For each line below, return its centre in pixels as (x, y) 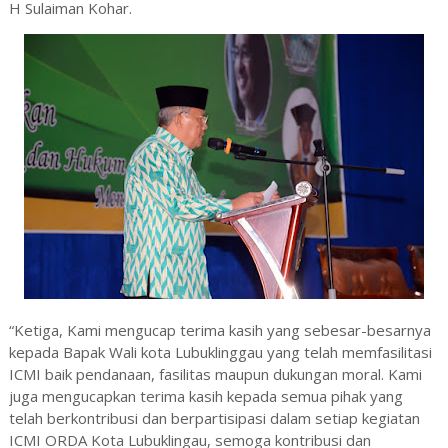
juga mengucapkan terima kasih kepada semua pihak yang (205, 396)
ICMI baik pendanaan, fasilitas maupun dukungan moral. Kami (215, 374)
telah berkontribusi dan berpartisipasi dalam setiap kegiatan (214, 418)
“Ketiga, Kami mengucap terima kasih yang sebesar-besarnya (219, 330)
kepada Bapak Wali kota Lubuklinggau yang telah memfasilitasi (220, 352)
